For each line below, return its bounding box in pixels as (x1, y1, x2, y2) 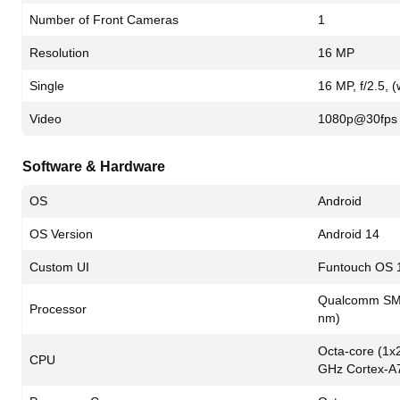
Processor (29, 302, 87, 316)
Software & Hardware (22, 159, 165, 174)
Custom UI (29, 260, 89, 274)
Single (29, 79, 64, 93)
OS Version (29, 227, 93, 241)
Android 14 (318, 227, 379, 241)
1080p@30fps (318, 112, 397, 126)
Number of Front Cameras (29, 12, 179, 27)
